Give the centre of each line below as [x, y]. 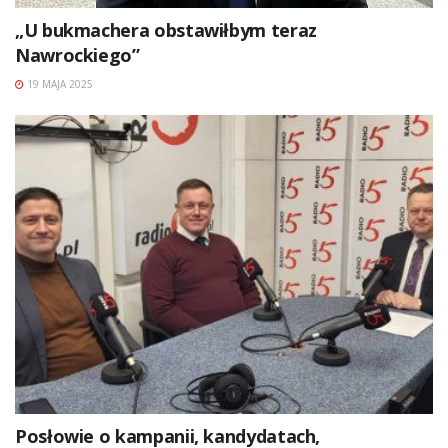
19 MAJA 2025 [58, 83]
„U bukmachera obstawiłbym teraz [166, 29]
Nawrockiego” [77, 54]
